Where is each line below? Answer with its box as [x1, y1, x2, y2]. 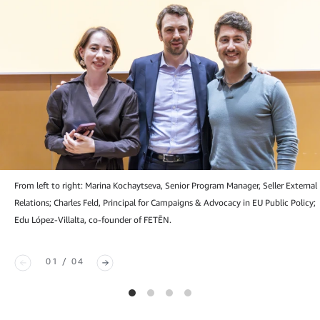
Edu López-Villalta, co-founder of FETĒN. [14, 214, 171, 226]
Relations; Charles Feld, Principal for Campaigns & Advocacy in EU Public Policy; [14, 197, 316, 209]
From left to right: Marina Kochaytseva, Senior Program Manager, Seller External [14, 180, 317, 191]
